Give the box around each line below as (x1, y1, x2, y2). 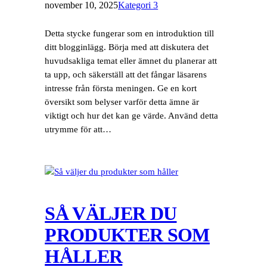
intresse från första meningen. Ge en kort (45, 83, 197, 93)
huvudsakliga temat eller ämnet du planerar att (45, 55, 218, 66)
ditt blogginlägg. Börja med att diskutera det (45, 42, 209, 52)
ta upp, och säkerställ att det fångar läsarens (45, 69, 207, 79)
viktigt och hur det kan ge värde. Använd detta (45, 110, 219, 120)
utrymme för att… (45, 124, 112, 134)
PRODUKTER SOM (45, 223, 210, 246)
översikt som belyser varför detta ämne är (45, 97, 200, 107)
